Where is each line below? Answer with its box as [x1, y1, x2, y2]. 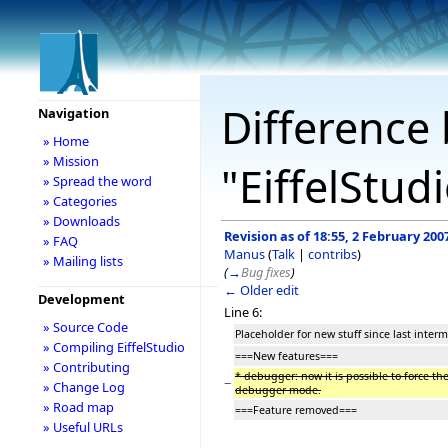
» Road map [42, 398, 114, 416]
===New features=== [235, 348, 338, 363]
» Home [42, 132, 89, 150]
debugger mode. [235, 382, 321, 397]
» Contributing [42, 358, 130, 376]
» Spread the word [42, 172, 152, 190]
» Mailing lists [42, 252, 123, 270]
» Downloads [42, 212, 120, 230]
